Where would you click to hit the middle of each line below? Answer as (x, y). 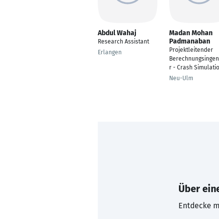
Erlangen (110, 52)
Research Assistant (123, 42)
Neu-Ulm (181, 78)
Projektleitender (191, 50)
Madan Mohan (191, 33)
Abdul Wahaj (117, 33)
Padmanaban (190, 41)
